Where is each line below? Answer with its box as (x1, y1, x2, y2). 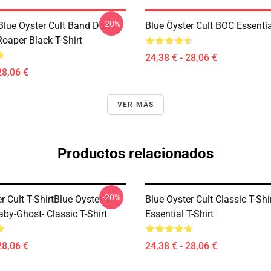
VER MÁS (117, 100, 154, 109)
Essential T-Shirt (145, 208, 214, 220)
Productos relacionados (57, 145, 214, 162)
